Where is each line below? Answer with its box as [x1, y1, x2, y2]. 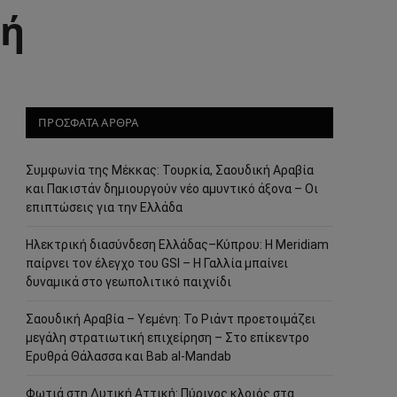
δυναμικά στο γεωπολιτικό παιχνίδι [26, 275, 231, 289]
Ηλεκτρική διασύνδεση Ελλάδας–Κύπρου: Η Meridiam [26, 237, 329, 252]
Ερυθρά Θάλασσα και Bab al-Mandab [26, 349, 231, 363]
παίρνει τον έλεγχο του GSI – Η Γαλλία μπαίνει [26, 256, 288, 270]
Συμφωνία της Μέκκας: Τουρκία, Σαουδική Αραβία [26, 163, 314, 177]
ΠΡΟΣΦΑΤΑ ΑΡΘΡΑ [38, 114, 139, 130]
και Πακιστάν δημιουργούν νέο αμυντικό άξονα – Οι [26, 182, 318, 196]
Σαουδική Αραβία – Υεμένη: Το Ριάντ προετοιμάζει [26, 312, 315, 326]
